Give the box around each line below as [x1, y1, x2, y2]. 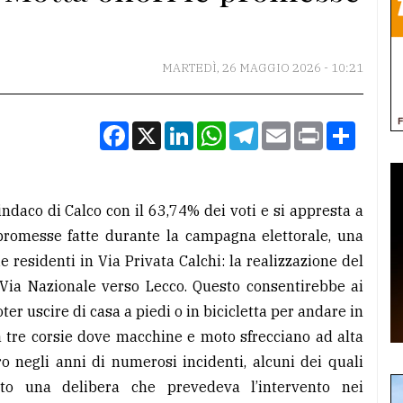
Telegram [258, 120, 324, 139]
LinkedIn [193, 120, 254, 139]
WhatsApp [226, 120, 297, 139]
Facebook [129, 120, 193, 139]
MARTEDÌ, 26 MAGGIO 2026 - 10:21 [162, 60, 363, 76]
